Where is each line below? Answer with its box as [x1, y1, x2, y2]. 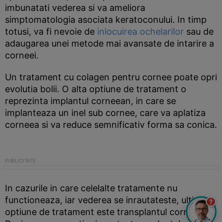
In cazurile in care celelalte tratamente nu [5, 183, 177, 193]
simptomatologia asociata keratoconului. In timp [5, 14, 207, 25]
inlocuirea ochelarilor [97, 26, 184, 37]
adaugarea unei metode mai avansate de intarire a [5, 38, 214, 49]
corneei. [5, 50, 39, 60]
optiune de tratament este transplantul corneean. [5, 207, 212, 217]
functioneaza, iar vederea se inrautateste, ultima [5, 195, 207, 205]
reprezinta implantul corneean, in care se [5, 96, 176, 106]
